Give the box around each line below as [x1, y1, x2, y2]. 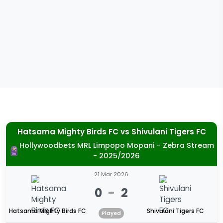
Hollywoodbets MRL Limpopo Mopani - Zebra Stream [19, 140, 214, 150]
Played [102, 210, 121, 217]
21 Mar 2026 [94, 170, 129, 178]
